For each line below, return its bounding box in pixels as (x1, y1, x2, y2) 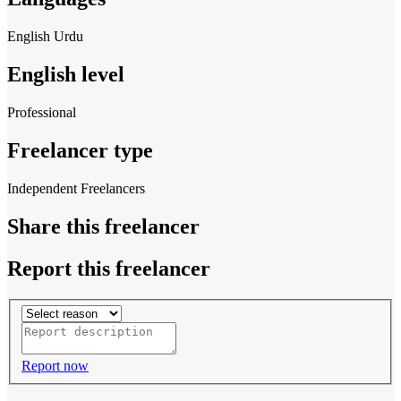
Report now (21, 358, 89, 374)
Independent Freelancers (7, 180, 145, 196)
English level (7, 63, 124, 87)
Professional (7, 105, 76, 121)
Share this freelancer (7, 214, 200, 238)
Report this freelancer (7, 256, 210, 280)
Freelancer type (7, 138, 153, 162)
